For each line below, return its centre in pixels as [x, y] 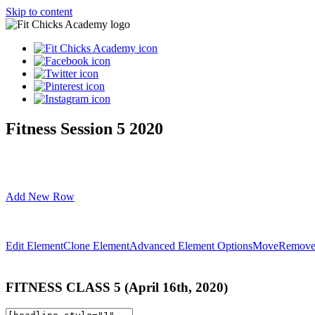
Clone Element [96, 245]
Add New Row [40, 196]
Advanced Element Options [191, 245]
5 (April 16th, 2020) [169, 287]
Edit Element [34, 245]
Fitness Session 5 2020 [84, 128]
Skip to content [39, 12]
